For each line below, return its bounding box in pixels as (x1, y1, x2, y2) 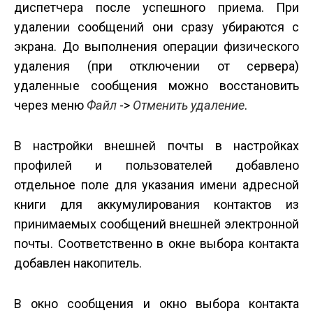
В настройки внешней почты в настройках (14, 138, 299, 154)
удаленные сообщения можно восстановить (14, 78, 299, 94)
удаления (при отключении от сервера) (14, 59, 299, 74)
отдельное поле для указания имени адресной (14, 177, 299, 193)
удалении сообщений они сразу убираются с (14, 20, 299, 35)
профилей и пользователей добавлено (14, 158, 299, 173)
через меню (14, 98, 87, 113)
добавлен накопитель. (14, 256, 142, 271)
